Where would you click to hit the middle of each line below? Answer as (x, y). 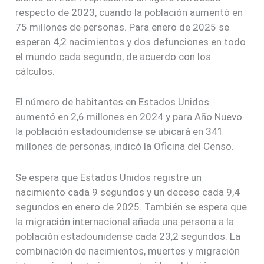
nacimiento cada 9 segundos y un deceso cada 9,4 (128, 192)
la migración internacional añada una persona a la (125, 221)
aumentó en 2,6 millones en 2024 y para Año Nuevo (129, 117)
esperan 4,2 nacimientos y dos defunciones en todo (131, 42)
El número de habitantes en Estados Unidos (113, 102)
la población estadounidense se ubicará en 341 (120, 132)
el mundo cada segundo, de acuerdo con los (113, 57)
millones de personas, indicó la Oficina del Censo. (125, 146)
